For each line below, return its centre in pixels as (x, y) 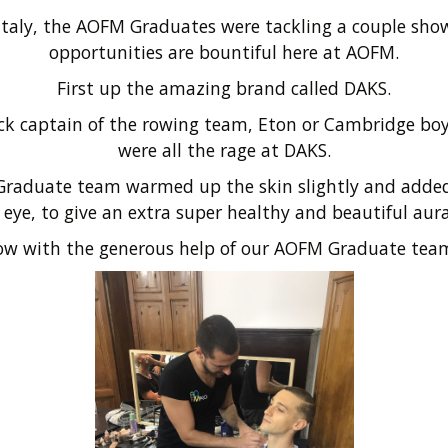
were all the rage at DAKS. (224, 150)
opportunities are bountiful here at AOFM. (224, 52)
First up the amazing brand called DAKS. (224, 88)
